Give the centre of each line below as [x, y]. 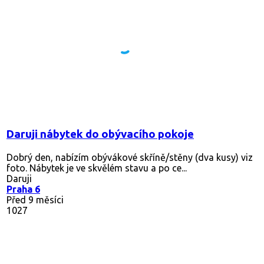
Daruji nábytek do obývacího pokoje [100, 134]
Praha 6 [23, 189]
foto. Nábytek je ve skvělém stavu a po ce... [97, 168]
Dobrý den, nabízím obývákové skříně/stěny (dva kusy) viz [130, 157]
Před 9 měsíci [35, 199]
